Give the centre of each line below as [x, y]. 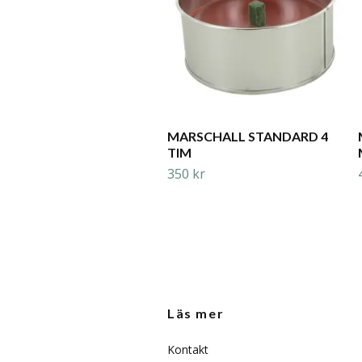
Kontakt [188, 350]
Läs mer [196, 314]
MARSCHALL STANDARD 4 [248, 137]
